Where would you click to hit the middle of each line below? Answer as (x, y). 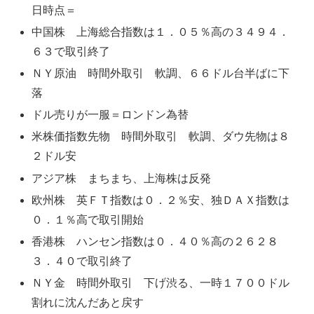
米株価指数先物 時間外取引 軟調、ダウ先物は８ (161, 137)
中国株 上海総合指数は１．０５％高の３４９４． (161, 32)
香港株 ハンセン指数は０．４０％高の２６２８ (155, 241)
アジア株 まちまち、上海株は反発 (122, 178)
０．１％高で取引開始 (88, 219)
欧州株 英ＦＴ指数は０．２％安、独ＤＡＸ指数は (161, 200)
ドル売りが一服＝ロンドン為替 (110, 115)
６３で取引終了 (71, 51)
